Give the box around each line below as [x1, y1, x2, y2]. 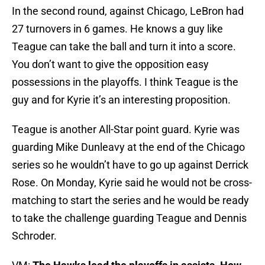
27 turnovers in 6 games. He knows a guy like [12, 22, 223, 35]
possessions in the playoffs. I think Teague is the [12, 76, 238, 89]
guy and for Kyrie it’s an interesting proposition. [12, 93, 231, 106]
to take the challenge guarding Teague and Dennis [12, 212, 247, 225]
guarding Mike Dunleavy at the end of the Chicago [12, 141, 245, 154]
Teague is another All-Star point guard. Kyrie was [12, 123, 240, 136]
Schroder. [12, 230, 57, 243]
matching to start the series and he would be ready [12, 194, 249, 207]
